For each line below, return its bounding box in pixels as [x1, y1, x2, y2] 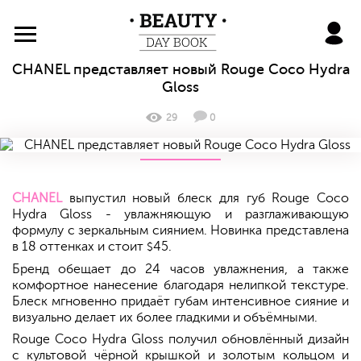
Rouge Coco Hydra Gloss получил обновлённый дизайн [12, 332, 349, 347]
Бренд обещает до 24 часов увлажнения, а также [12, 262, 349, 277]
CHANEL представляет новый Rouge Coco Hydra [11, 61, 350, 77]
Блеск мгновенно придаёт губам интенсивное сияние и [12, 294, 349, 309]
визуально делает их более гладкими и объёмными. [12, 310, 317, 326]
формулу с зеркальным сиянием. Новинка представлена [12, 223, 349, 239]
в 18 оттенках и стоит [12, 239, 147, 255]
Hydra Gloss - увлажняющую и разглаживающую [12, 207, 349, 222]
